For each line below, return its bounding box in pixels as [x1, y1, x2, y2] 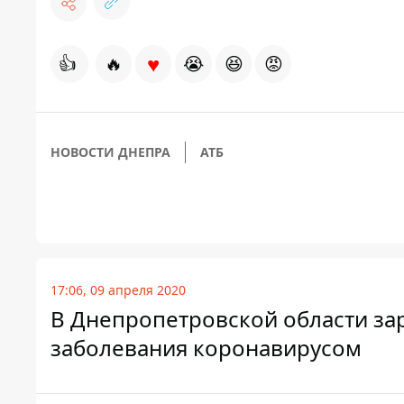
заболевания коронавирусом [50, 333, 362, 363]
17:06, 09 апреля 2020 [50, 281, 186, 299]
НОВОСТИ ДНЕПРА [50, 143, 170, 161]
